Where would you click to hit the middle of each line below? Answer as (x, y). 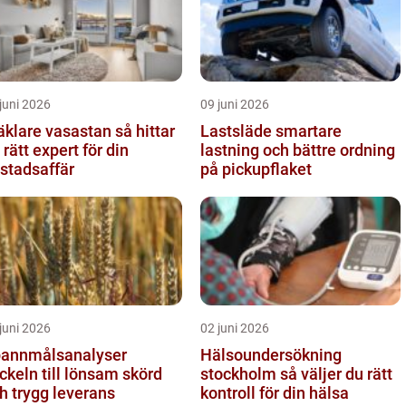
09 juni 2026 (235, 104)
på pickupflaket (256, 169)
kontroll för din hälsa (275, 392)
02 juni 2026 (235, 328)
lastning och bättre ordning (298, 150)
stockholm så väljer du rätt (240, 373)
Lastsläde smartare (238, 130)
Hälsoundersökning (271, 354)
